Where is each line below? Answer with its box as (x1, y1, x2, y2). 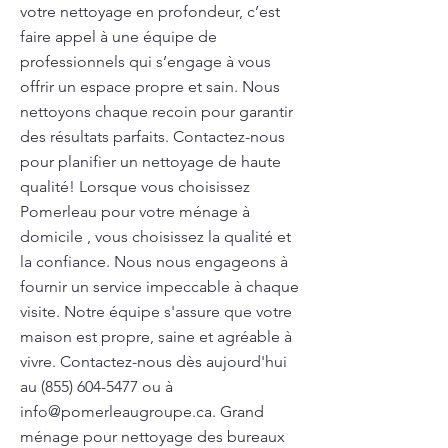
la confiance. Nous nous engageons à (20, 252, 288, 271)
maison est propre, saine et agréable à (20, 327, 292, 346)
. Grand (212, 402, 264, 421)
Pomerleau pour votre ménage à (20, 202, 250, 221)
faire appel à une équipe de (20, 27, 217, 46)
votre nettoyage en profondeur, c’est (20, 2, 280, 21)
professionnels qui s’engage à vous (20, 52, 271, 71)
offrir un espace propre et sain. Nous (20, 77, 280, 96)
